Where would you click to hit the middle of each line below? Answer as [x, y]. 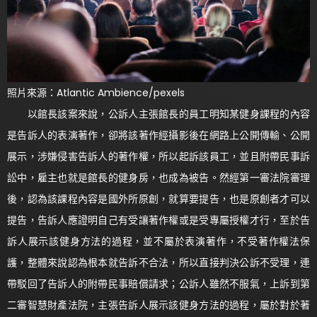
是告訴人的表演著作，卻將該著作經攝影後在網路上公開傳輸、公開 [158, 135]
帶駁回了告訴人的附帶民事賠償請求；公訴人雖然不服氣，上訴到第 [158, 283]
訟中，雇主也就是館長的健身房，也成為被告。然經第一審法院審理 [158, 177]
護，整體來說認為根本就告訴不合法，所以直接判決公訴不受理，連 [158, 262]
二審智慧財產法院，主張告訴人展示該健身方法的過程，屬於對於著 [158, 305]
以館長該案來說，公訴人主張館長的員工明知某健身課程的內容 [158, 114]
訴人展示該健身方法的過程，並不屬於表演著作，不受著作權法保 [158, 241]
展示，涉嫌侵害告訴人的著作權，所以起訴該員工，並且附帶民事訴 [158, 156]
